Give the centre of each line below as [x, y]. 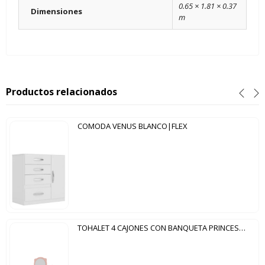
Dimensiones [56, 12]
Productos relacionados [62, 92]
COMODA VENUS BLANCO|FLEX [132, 126]
